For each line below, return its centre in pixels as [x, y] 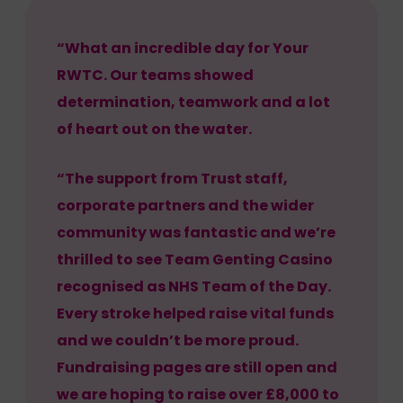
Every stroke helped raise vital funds [195, 313]
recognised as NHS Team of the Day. [194, 286]
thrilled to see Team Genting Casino [195, 259]
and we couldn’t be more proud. [178, 340]
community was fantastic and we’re [196, 232]
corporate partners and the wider [185, 205]
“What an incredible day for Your [183, 48]
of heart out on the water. [154, 129]
